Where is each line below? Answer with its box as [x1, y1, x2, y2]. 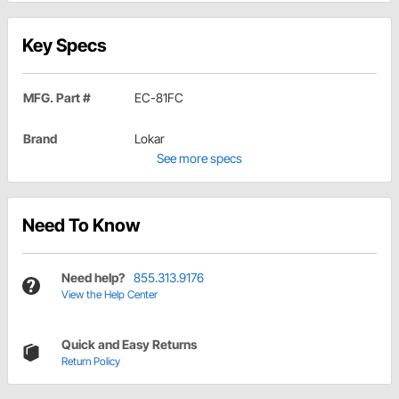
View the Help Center [61, 288, 158, 302]
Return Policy [61, 354, 120, 369]
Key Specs [22, 35, 107, 57]
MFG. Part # [23, 90, 91, 106]
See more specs [157, 151, 242, 167]
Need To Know [22, 215, 140, 237]
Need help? [61, 270, 125, 286]
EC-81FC [134, 90, 183, 106]
